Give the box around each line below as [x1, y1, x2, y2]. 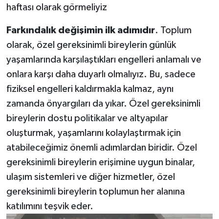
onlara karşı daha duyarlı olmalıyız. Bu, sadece [6, 69, 196, 80]
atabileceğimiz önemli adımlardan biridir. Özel [6, 143, 197, 153]
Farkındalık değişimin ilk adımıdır [6, 25, 155, 36]
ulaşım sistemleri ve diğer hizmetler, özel [6, 172, 175, 182]
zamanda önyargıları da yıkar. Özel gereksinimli [6, 99, 200, 109]
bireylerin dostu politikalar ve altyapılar [6, 113, 168, 124]
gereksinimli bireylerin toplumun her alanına [6, 187, 185, 197]
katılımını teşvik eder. [6, 201, 93, 212]
